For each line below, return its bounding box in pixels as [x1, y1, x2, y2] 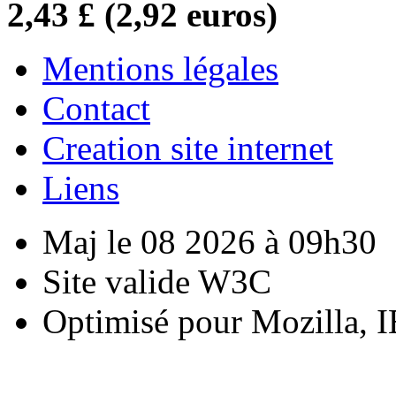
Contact [42, 88, 150, 127]
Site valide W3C [42, 262, 271, 301]
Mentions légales [42, 49, 278, 88]
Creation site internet [42, 128, 333, 167]
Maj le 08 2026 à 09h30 [42, 222, 377, 261]
